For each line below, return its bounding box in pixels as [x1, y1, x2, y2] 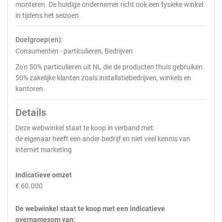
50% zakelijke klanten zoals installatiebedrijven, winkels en [15, 74, 191, 82]
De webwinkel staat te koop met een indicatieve [15, 205, 165, 213]
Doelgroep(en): [15, 36, 63, 44]
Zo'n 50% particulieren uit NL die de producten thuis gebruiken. [15, 63, 205, 71]
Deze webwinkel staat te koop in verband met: [15, 124, 155, 132]
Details [15, 107, 46, 118]
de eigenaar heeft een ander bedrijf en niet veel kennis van [15, 135, 190, 143]
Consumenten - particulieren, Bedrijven [15, 47, 133, 55]
